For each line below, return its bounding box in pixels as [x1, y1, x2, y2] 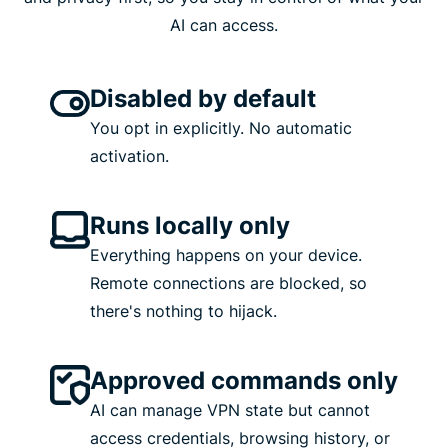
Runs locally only [90, 211, 290, 241]
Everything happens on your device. [90, 245, 362, 266]
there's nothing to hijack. [90, 301, 277, 322]
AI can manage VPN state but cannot [90, 400, 370, 421]
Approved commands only [90, 366, 398, 396]
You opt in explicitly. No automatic [90, 118, 352, 139]
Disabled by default [90, 84, 316, 114]
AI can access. [170, 15, 278, 36]
